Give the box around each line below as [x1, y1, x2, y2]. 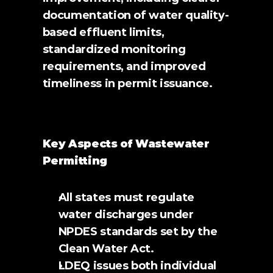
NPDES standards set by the [58, 225, 218, 238]
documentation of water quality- [42, 9, 229, 22]
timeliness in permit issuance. [42, 77, 213, 90]
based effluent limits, [42, 26, 165, 39]
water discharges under [58, 208, 194, 221]
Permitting [42, 154, 107, 168]
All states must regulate [58, 191, 194, 204]
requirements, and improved [42, 60, 206, 73]
